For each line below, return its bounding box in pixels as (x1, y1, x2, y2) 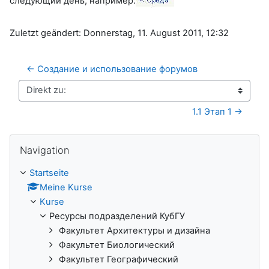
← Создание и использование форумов (26, 63, 198, 74)
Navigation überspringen (9, 134, 111, 145)
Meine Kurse (40, 181, 92, 193)
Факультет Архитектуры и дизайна (59, 225, 210, 236)
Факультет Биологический (59, 239, 175, 250)
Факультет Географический (59, 253, 178, 265)
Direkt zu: (18, 90, 58, 101)
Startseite (29, 167, 69, 178)
